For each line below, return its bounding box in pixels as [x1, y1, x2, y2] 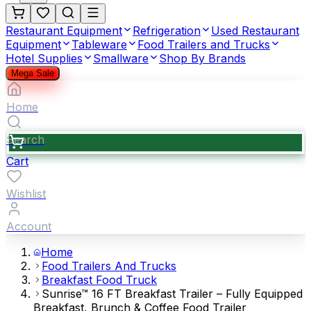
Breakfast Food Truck [42, 273, 157, 287]
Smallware [93, 51, 149, 65]
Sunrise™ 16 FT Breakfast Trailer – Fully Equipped [42, 287, 303, 301]
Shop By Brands [159, 51, 246, 65]
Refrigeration [133, 24, 201, 37]
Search [6, 133, 44, 146]
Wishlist [6, 187, 46, 201]
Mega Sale [11, 68, 54, 78]
